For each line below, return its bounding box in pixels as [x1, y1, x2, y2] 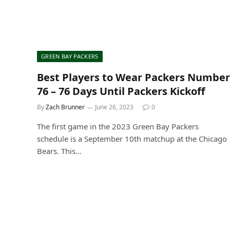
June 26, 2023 [95, 102, 133, 111]
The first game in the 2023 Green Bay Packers [37, 121, 199, 131]
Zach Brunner [46, 102, 85, 111]
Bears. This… [37, 145, 82, 156]
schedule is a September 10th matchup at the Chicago [37, 133, 227, 144]
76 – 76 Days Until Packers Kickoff [37, 84, 205, 98]
